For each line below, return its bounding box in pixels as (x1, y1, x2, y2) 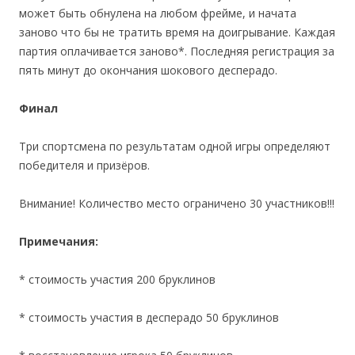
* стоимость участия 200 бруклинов (19, 272, 216, 288)
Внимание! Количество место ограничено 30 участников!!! (19, 196, 334, 212)
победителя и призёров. (19, 158, 150, 174)
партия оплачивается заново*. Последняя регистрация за (19, 44, 334, 59)
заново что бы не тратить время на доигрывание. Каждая (19, 25, 335, 40)
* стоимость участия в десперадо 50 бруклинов (19, 310, 279, 326)
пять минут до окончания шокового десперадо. (19, 63, 277, 78)
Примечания (19, 234, 95, 250)
